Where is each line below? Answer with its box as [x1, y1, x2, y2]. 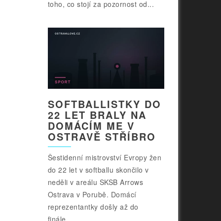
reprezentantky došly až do [47, 201, 139, 212]
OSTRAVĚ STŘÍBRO [47, 129, 156, 144]
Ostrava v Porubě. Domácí [47, 189, 137, 199]
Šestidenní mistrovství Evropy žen [47, 152, 162, 162]
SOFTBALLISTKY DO [47, 96, 161, 111]
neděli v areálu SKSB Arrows [47, 177, 144, 187]
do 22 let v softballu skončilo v [47, 164, 149, 175]
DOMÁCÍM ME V [47, 118, 135, 133]
